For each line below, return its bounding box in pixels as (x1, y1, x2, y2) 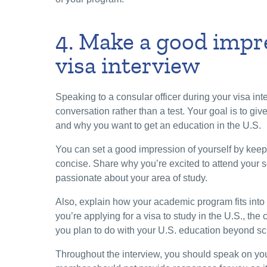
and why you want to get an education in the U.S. (55, 120, 263, 131)
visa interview (55, 52, 200, 80)
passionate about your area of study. (55, 173, 210, 184)
